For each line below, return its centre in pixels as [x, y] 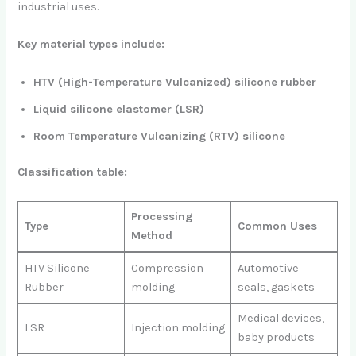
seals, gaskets [276, 287]
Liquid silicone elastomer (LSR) [119, 109]
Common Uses [277, 226]
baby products [276, 337]
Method [151, 235]
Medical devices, [281, 318]
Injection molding [178, 327]
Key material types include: [91, 44]
